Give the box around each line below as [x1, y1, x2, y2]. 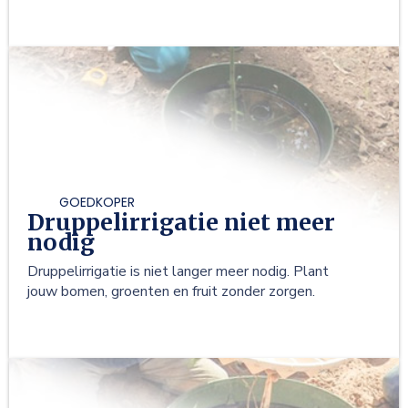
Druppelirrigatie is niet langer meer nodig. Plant [27, 261, 329, 282]
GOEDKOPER [59, 193, 135, 212]
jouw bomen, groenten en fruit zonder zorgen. [27, 281, 315, 302]
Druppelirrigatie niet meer [27, 208, 335, 238]
